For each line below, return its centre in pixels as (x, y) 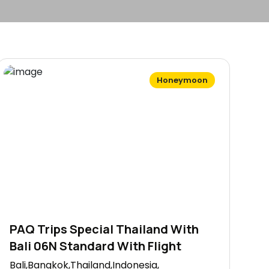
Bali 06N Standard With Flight (95, 246)
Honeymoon (182, 80)
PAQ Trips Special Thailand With (104, 229)
